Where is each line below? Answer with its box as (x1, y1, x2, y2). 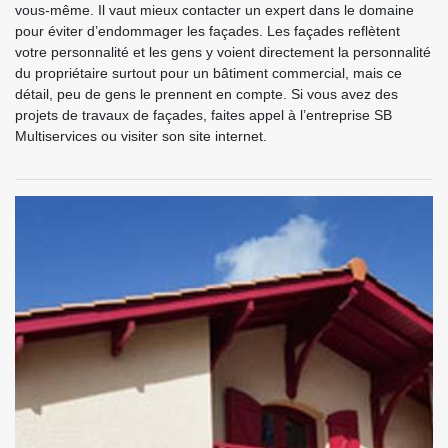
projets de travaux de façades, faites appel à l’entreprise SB (15, 107, 392, 124)
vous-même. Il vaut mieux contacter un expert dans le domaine (15, 2, 414, 19)
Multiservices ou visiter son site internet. (15, 128, 267, 145)
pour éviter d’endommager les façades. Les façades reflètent (15, 23, 400, 40)
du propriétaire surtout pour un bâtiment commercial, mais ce (15, 65, 402, 82)
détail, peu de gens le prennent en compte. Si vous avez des (15, 86, 398, 103)
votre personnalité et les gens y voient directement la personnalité (15, 44, 431, 61)
